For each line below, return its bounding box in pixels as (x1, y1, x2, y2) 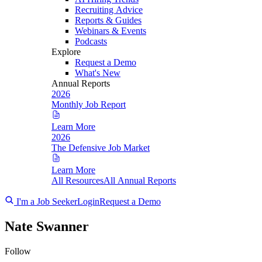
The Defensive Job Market (51, 143, 150, 153)
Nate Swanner (5, 218, 89, 234)
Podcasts (75, 36, 107, 46)
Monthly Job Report (51, 99, 126, 109)
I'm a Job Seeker (16, 196, 77, 206)
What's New (75, 68, 120, 78)
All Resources (51, 175, 104, 185)
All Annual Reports (104, 175, 176, 185)
